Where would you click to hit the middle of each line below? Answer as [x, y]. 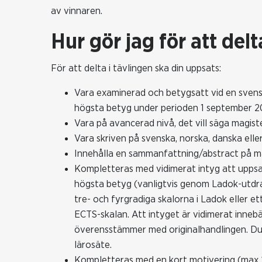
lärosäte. [93, 245]
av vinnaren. [77, 11]
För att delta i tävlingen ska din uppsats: [136, 68]
